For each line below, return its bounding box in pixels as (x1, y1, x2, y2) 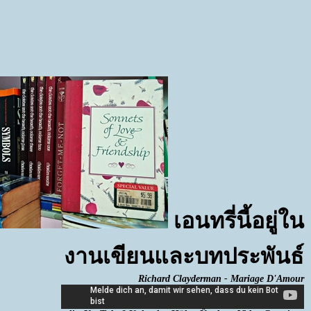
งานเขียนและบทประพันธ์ (63, 244, 304, 269)
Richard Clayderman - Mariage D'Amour (137, 274, 304, 284)
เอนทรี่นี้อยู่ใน (167, 208, 304, 233)
